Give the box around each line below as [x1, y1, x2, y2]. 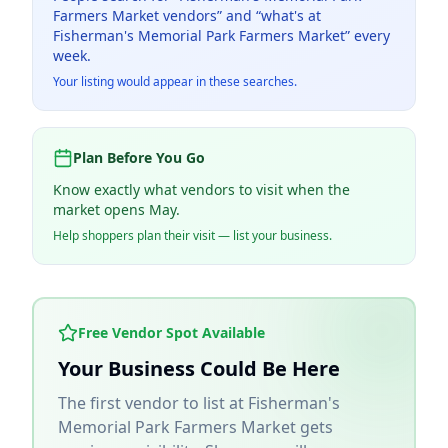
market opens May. [53, 200, 180, 219]
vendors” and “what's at [159, 6, 321, 25]
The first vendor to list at [58, 392, 248, 414]
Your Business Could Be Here [58, 355, 340, 382]
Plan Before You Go [73, 148, 205, 167]
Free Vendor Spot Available [78, 323, 265, 342]
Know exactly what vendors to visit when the [53, 180, 350, 199]
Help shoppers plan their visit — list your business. [53, 227, 332, 244]
